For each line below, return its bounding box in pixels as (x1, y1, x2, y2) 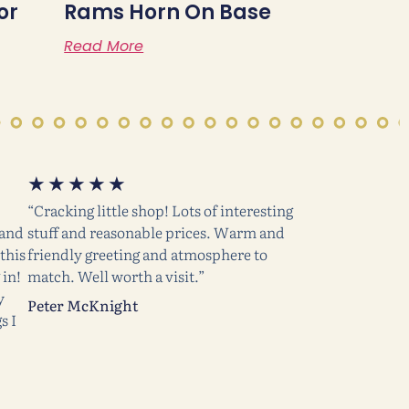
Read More (64, 35, 144, 57)
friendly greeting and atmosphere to (27, 242, 267, 265)
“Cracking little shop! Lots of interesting (27, 198, 293, 221)
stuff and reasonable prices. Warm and (27, 220, 285, 243)
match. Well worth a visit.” (27, 264, 204, 287)
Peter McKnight (27, 293, 138, 316)
